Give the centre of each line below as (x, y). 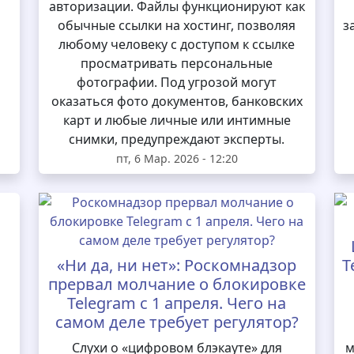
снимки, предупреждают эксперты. (177, 139)
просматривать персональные (177, 63)
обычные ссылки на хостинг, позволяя (177, 25)
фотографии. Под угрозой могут (177, 82)
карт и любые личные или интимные (177, 120)
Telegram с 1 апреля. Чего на (177, 303)
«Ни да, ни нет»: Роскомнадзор (177, 265)
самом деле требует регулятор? (177, 322)
